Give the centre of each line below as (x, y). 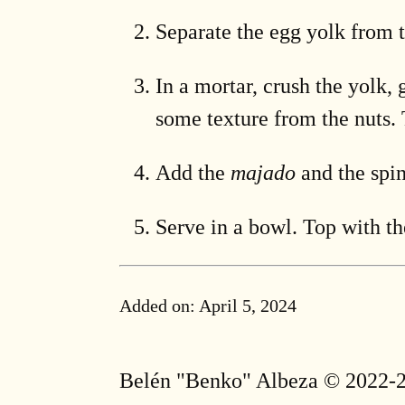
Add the (193, 172)
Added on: (159, 305)
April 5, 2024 (248, 305)
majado (263, 172)
